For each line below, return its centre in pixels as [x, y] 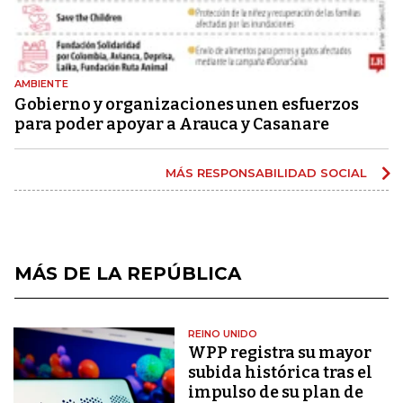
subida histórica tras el [281, 373]
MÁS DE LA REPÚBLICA [128, 274]
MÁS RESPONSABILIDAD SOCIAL [268, 173]
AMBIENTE [41, 84]
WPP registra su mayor [280, 353]
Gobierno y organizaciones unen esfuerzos [187, 105]
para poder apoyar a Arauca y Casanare [172, 125]
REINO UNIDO [223, 334]
